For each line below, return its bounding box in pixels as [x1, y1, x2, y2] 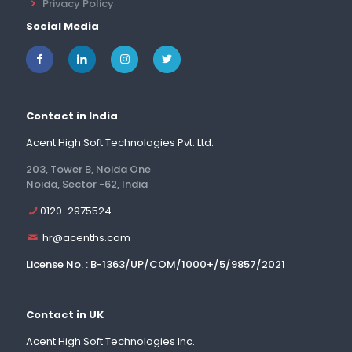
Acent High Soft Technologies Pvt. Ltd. [26, 135, 214, 150]
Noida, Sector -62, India [26, 177, 148, 192]
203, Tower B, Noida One [26, 162, 151, 177]
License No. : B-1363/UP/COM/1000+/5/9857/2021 [26, 257, 285, 272]
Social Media [26, 19, 99, 34]
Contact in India [26, 108, 118, 123]
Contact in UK [26, 307, 104, 322]
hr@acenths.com [42, 230, 131, 245]
